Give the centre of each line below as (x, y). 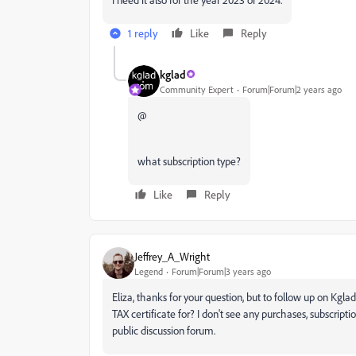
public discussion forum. (164, 330)
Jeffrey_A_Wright (172, 256)
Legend (149, 271)
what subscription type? (189, 161)
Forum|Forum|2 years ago (292, 89)
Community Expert (197, 89)
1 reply (143, 33)
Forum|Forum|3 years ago (221, 271)
